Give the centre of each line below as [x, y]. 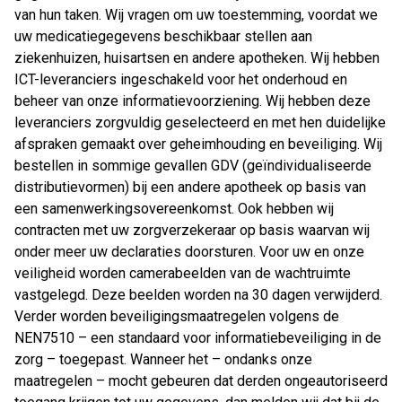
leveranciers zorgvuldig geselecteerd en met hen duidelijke [200, 123]
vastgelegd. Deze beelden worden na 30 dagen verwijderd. [198, 295]
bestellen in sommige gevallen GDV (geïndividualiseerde [193, 166]
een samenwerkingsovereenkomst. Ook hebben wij [174, 209]
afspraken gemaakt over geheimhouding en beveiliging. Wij [198, 144]
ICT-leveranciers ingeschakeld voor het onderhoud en [181, 80]
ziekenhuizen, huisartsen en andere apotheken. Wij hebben [197, 58]
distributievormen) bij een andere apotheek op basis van [190, 188]
